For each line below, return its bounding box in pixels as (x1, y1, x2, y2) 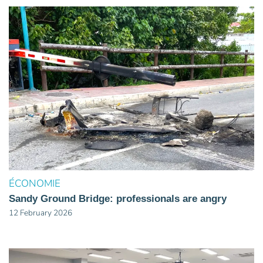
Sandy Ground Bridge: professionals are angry (9, 193, 227, 204)
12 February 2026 (9, 207, 72, 218)
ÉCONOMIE (9, 176, 60, 190)
